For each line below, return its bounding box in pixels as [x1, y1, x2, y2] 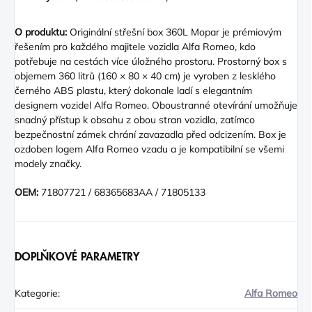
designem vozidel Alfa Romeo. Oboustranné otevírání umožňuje [15, 99, 297, 112]
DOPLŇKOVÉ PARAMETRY [15, 251, 139, 264]
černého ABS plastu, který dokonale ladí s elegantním [15, 84, 252, 97]
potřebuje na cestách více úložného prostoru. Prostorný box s [15, 55, 287, 68]
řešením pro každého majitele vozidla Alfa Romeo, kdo [15, 40, 256, 54]
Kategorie [15, 287, 58, 300]
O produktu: [15, 26, 67, 39]
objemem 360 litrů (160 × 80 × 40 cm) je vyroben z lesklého [15, 70, 276, 83]
